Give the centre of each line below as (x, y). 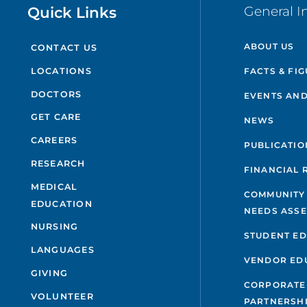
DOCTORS (56, 94)
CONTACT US (64, 48)
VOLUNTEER (62, 296)
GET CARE (56, 117)
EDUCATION (61, 204)
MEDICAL (54, 186)
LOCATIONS (61, 71)
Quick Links (72, 13)
